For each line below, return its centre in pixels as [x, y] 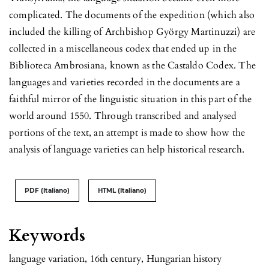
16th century [116, 258]
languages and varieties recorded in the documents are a [125, 82]
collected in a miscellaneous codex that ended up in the [123, 48]
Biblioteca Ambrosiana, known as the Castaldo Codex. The [133, 65]
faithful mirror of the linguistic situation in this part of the [131, 99]
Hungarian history [184, 258]
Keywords [47, 235]
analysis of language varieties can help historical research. [127, 149]
